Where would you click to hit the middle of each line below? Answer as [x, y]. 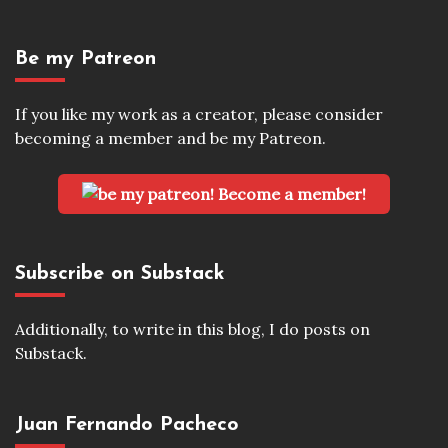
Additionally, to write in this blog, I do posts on [192, 328]
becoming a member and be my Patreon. [170, 138]
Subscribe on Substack [120, 273]
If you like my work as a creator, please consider [199, 114]
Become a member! [290, 194]
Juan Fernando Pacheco [127, 424]
